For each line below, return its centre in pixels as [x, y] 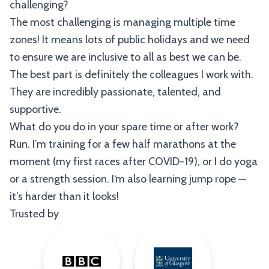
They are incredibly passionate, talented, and [115, 92]
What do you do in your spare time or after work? [124, 127]
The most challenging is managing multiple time [122, 22]
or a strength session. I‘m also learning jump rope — [128, 179]
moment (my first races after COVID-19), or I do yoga [134, 162]
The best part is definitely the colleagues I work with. [131, 74]
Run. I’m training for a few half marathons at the [123, 144]
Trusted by [34, 214]
